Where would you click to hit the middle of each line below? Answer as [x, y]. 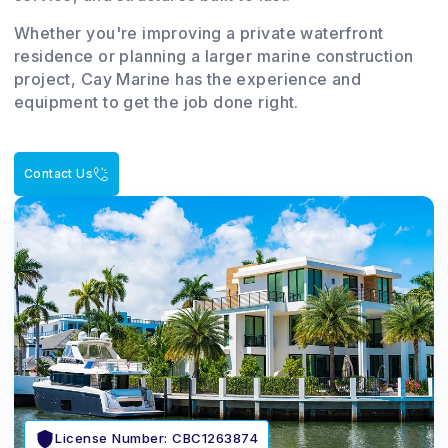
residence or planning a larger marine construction [214, 55]
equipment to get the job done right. [156, 101]
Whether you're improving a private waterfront [199, 32]
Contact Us [59, 173]
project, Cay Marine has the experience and [188, 78]
